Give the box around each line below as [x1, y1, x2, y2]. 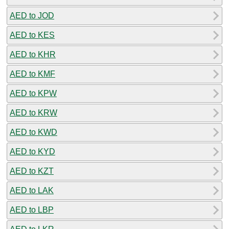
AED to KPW [10, 88, 57, 98]
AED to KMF [10, 69, 55, 78]
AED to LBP [10, 205, 54, 214]
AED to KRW [10, 108, 57, 117]
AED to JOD [10, 11, 54, 20]
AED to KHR [10, 50, 56, 59]
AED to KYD [10, 147, 55, 156]
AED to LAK [10, 186, 54, 195]
